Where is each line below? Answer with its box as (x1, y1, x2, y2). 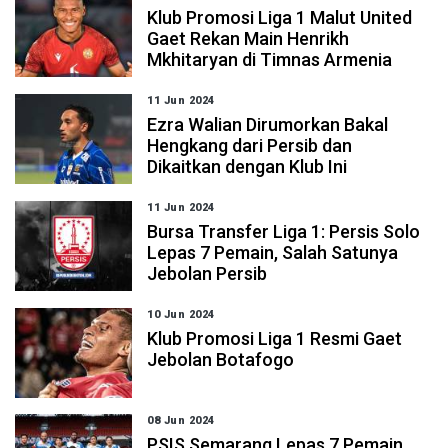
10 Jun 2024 (147, 308, 215, 321)
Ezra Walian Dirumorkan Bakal (147, 114, 389, 135)
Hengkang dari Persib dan (147, 135, 353, 156)
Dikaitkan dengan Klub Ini (147, 156, 348, 177)
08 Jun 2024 (147, 414, 215, 427)
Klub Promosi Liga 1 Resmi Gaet (147, 328, 403, 349)
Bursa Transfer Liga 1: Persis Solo (147, 221, 421, 242)
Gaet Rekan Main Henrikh (147, 28, 350, 49)
